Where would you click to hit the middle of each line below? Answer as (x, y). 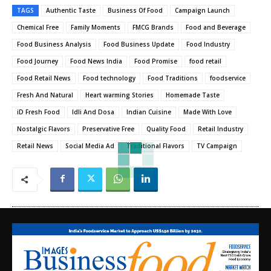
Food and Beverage (216, 27)
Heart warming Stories (119, 95)
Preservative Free (108, 129)
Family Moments (96, 27)
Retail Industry (220, 129)
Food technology (109, 78)
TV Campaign (217, 145)
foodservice (228, 78)
